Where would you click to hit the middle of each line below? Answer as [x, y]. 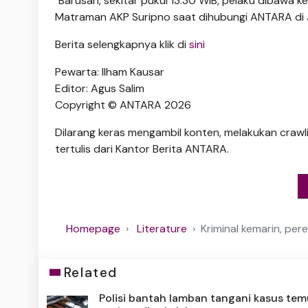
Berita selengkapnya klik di [122, 44]
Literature [162, 228]
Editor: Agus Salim [100, 88]
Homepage [93, 228]
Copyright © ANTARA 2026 [123, 104]
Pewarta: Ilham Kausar [110, 71]
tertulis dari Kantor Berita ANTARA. [142, 148]
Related [90, 272]
